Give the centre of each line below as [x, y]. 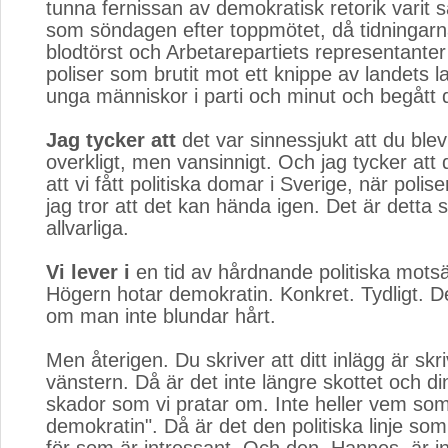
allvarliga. [87, 228]
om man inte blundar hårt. [161, 316]
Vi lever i [88, 272]
